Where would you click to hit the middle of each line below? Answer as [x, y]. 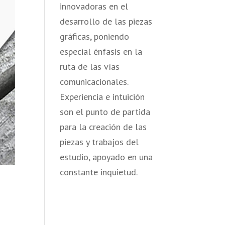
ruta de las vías [90, 67]
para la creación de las [103, 127]
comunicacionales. [94, 82]
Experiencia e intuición [102, 97]
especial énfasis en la [101, 51]
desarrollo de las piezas [106, 21]
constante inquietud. [99, 172]
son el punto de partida [105, 112]
